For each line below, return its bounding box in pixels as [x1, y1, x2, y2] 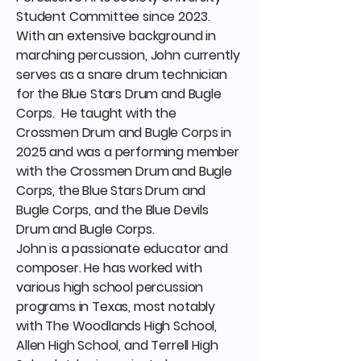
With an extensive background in [16, 27, 217, 45]
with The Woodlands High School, [16, 317, 218, 335]
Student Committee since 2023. [16, 7, 210, 26]
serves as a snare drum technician [16, 65, 227, 84]
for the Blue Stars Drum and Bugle [16, 85, 222, 103]
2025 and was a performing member [16, 143, 239, 161]
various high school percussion [16, 278, 204, 297]
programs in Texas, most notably [16, 297, 216, 316]
